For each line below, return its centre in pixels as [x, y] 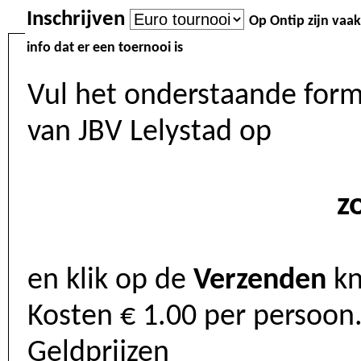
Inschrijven [78, 20]
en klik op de [110, 281]
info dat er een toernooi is [106, 48]
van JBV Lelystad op [255, 133]
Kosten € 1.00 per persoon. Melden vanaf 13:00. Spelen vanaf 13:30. [74, 317]
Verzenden [260, 281]
